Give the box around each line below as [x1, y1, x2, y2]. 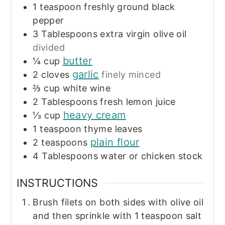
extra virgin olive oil [100, 29, 187, 40]
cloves [41, 69, 70, 80]
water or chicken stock [100, 151, 203, 162]
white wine [62, 83, 111, 94]
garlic [72, 68, 99, 81]
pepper [33, 15, 64, 26]
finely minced [101, 69, 161, 80]
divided [33, 42, 65, 53]
